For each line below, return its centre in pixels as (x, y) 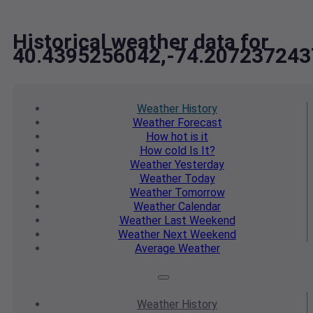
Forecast (198, 123)
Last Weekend (198, 221)
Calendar (198, 207)
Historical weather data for (141, 42)
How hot (167, 137)
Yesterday (198, 165)
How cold (163, 151)
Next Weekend (198, 235)
